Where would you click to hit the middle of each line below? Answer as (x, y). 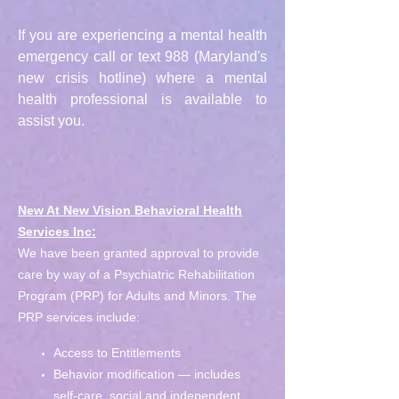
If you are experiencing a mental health (142, 35)
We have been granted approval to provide (138, 253)
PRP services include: (79, 317)
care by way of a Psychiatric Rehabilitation (136, 274)
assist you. (51, 121)
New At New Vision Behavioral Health (130, 210)
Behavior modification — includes (147, 374)
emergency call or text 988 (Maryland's (142, 57)
